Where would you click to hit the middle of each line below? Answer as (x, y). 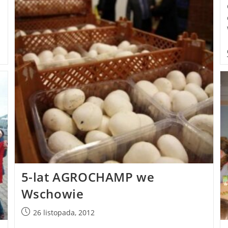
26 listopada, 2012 (64, 213)
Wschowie (52, 194)
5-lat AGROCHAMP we (88, 177)
